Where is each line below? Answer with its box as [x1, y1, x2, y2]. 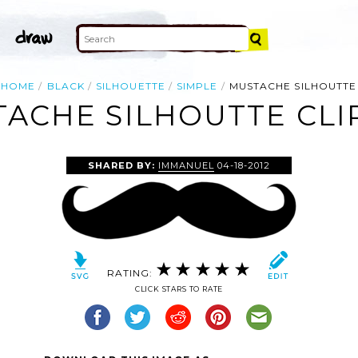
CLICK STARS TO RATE [134, 284, 224, 294]
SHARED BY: [87, 159, 158, 171]
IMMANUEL [157, 159, 215, 171]
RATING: [107, 266, 157, 279]
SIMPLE [177, 80, 218, 92]
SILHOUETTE [96, 80, 165, 92]
